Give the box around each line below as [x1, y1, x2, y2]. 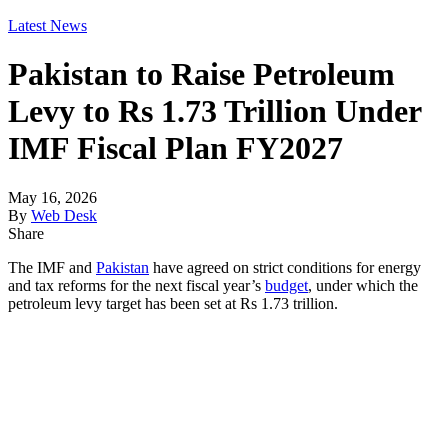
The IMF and [8, 258, 96, 276]
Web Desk [31, 206, 97, 224]
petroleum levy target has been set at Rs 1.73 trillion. [8, 294, 338, 312]
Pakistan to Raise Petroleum [8, 56, 395, 93]
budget [265, 276, 308, 294]
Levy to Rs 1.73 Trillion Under [8, 93, 421, 130]
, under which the [308, 276, 418, 294]
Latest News [8, 17, 87, 34]
